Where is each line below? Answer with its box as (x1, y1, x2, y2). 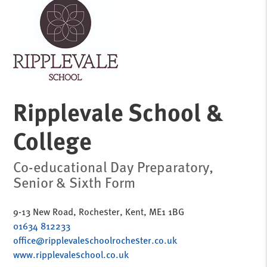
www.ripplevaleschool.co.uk (13, 247, 129, 262)
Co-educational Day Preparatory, (13, 156, 214, 177)
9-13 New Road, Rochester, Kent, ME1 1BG (13, 204, 185, 219)
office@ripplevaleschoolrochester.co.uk (13, 232, 178, 247)
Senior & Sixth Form (13, 171, 136, 193)
